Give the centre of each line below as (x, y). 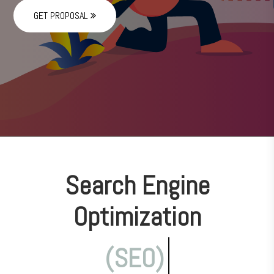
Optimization (137, 217)
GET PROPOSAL (62, 16)
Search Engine (137, 185)
